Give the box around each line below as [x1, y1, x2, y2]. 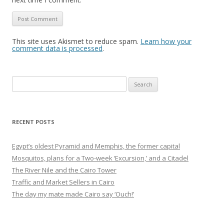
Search [11, 77, 33, 86]
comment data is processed [12, 43, 102, 53]
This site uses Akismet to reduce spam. [12, 36, 140, 46]
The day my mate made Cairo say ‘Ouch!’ [12, 189, 134, 198]
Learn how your [140, 36, 191, 46]
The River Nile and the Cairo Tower [12, 165, 116, 174]
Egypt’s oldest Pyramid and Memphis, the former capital [12, 141, 180, 150]
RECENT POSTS [12, 118, 54, 125]
